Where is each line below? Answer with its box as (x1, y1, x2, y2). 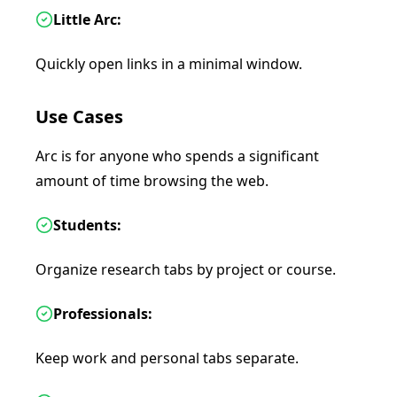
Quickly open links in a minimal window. (35, 54, 302, 74)
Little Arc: (53, 10, 121, 29)
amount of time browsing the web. (35, 171, 269, 191)
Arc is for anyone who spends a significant (35, 146, 319, 166)
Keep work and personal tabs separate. (35, 348, 299, 368)
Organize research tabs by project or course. (35, 260, 336, 279)
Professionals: (53, 304, 152, 323)
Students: (53, 215, 121, 235)
